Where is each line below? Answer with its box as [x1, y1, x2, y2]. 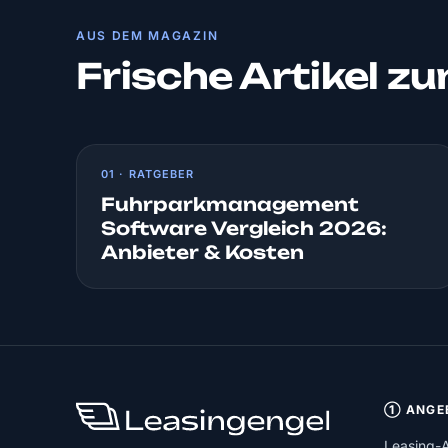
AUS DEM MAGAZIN [76, 28, 219, 44]
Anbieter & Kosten [101, 241, 304, 263]
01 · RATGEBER [101, 167, 195, 181]
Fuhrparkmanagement [101, 193, 359, 215]
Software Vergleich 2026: [101, 217, 387, 239]
